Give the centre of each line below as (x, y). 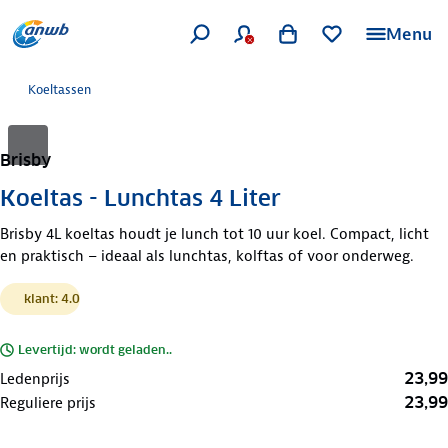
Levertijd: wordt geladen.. (95, 349)
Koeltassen (59, 89)
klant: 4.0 (52, 298)
